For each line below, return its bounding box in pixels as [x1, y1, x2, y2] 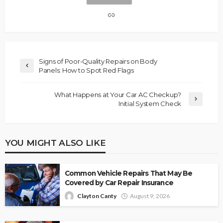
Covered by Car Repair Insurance [65, 179, 173, 187]
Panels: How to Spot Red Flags [39, 66, 134, 75]
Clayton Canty [77, 192, 116, 200]
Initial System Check [118, 100, 181, 108]
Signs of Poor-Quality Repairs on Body [39, 57, 157, 66]
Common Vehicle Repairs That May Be [65, 169, 193, 178]
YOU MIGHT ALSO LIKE [5, 137, 106, 148]
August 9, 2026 [130, 192, 170, 200]
